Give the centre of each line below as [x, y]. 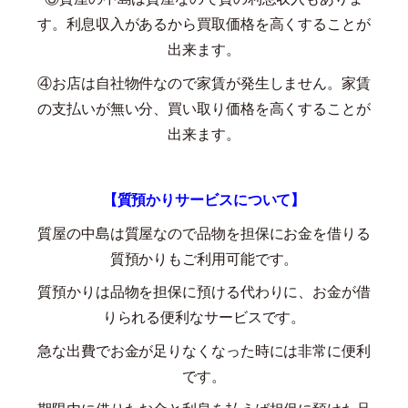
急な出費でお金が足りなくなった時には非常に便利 [204, 350]
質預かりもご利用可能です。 [204, 258]
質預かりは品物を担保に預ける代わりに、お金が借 [204, 291]
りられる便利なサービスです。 [204, 317]
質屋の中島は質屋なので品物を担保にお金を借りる [204, 232]
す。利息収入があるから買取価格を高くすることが [204, 24]
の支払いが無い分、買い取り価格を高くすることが [204, 107]
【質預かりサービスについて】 [204, 199]
